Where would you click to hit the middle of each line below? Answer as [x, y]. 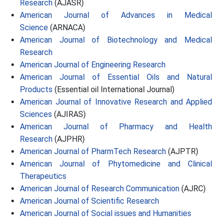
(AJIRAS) [69, 114]
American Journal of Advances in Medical [116, 15]
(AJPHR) [69, 139]
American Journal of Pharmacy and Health [116, 127]
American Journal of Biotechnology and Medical [116, 40]
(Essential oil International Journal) [113, 89]
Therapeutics [43, 176]
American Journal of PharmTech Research [93, 151]
